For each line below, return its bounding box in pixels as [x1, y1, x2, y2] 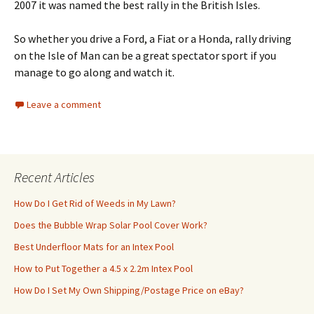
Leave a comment [27, 98, 101, 111]
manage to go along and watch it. [14, 65, 175, 79]
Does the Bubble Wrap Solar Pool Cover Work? [14, 219, 207, 231]
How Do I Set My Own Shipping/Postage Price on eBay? [14, 284, 244, 296]
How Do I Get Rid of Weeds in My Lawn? [14, 197, 176, 210]
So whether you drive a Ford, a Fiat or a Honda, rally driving [14, 32, 292, 46]
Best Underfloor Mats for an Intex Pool [14, 240, 174, 253]
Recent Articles [14, 168, 95, 186]
